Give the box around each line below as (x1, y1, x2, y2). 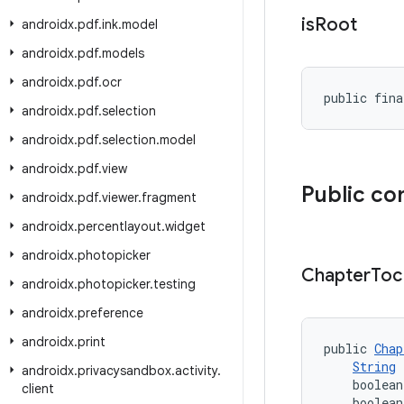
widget (165, 218, 206, 234)
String (353, 358, 396, 375)
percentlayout (78, 218, 161, 234)
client (22, 381, 54, 397)
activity (175, 363, 217, 379)
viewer (102, 189, 138, 206)
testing (153, 276, 196, 292)
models (102, 45, 144, 61)
